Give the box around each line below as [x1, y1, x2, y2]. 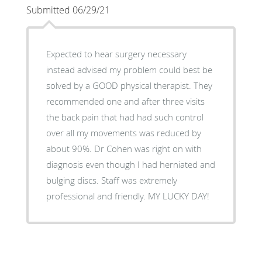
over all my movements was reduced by [46, 126, 201, 139]
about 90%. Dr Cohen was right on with [46, 142, 202, 154]
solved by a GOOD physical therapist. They [46, 79, 212, 91]
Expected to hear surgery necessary [46, 47, 187, 60]
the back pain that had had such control [46, 111, 204, 123]
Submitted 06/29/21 [26, 3, 110, 16]
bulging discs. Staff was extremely [46, 174, 177, 186]
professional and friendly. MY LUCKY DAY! [46, 189, 209, 202]
